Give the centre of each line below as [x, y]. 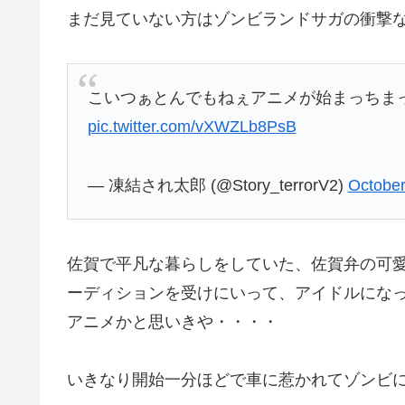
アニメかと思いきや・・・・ [173, 321]
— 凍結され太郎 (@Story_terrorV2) [217, 185]
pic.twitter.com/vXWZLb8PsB [192, 127]
